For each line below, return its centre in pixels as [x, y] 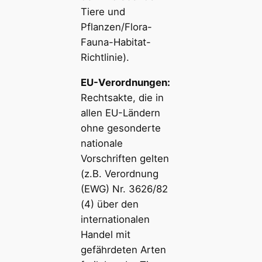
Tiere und [103, 12]
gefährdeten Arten [123, 249]
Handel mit [105, 234]
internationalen [115, 219]
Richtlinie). [105, 58]
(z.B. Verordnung [119, 173]
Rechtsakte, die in [122, 97]
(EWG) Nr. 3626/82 [124, 189]
